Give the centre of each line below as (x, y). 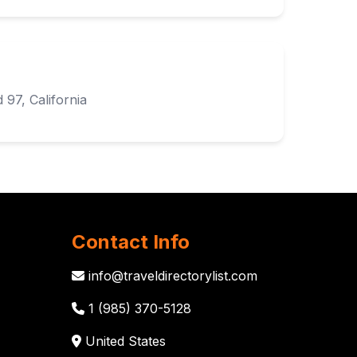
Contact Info (131, 242)
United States (124, 341)
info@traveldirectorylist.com (171, 276)
